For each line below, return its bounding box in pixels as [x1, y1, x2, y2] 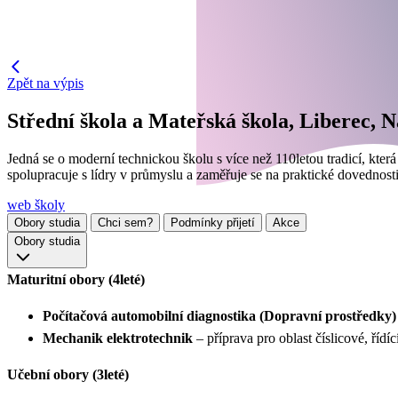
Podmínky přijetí [171, 215, 255, 229]
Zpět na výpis [7, 75, 84, 91]
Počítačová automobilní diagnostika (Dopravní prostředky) [43, 307, 396, 323]
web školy [7, 196, 65, 212]
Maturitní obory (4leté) [7, 271, 145, 287]
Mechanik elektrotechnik [43, 330, 193, 346]
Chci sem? [98, 215, 153, 229]
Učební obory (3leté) [7, 366, 129, 382]
